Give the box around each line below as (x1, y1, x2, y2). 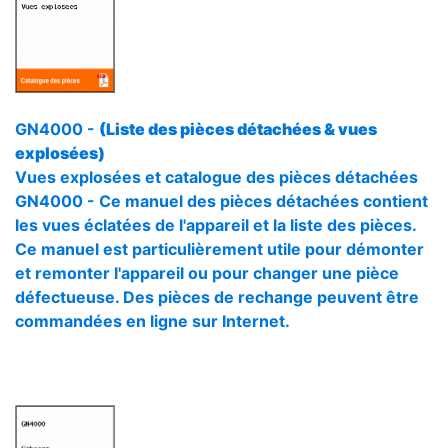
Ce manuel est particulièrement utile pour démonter (15, 239, 424, 259)
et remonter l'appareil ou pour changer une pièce (15, 263, 399, 283)
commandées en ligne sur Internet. (15, 311, 290, 331)
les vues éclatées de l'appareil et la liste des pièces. (15, 215, 416, 235)
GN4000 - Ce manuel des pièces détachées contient (15, 191, 428, 211)
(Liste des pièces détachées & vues (99, 119, 377, 139)
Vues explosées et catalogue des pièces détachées (15, 167, 418, 187)
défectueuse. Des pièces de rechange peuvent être (15, 287, 419, 307)
